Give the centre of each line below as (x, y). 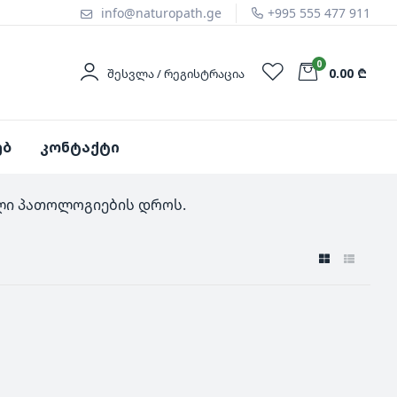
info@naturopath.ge (161, 13)
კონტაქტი (79, 147)
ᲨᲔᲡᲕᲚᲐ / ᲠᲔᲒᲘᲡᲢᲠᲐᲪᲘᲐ (175, 73)
